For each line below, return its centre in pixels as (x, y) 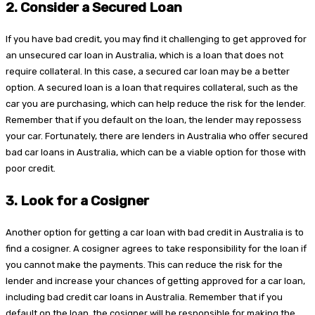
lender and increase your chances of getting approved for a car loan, (155, 281)
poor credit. (31, 169)
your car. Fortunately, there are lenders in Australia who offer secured (157, 136)
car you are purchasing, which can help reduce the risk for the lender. (156, 104)
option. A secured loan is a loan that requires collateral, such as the (152, 88)
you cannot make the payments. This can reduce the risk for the (144, 264)
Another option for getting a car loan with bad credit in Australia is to (155, 232)
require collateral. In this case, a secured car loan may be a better (148, 72)
